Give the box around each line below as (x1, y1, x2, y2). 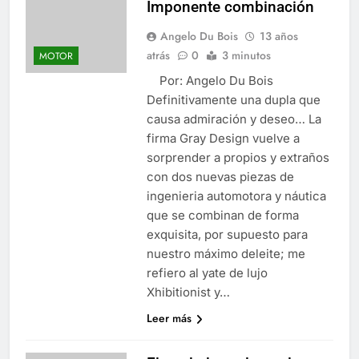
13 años (259, 27, 298, 44)
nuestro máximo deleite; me (146, 245, 305, 261)
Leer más (146, 309, 192, 326)
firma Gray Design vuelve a (146, 130, 300, 146)
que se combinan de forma (146, 207, 299, 223)
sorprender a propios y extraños (146, 149, 329, 165)
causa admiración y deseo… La (146, 111, 321, 127)
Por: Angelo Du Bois (146, 72, 280, 88)
